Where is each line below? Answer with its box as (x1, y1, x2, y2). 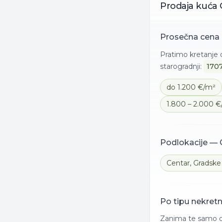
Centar (166, 159, 190, 167)
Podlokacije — (160, 138, 220, 147)
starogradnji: (160, 62, 202, 71)
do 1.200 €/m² (166, 83, 216, 92)
